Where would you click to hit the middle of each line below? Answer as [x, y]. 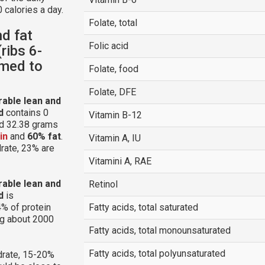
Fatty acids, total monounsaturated [159, 230]
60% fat [44, 136]
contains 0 [26, 112]
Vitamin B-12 [115, 115]
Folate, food [113, 69]
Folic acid [108, 46]
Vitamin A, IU [114, 138]
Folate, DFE [112, 92]
